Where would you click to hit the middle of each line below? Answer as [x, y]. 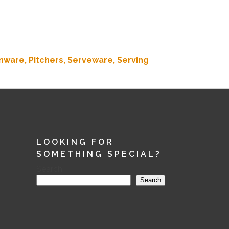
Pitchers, [48, 60]
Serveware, [92, 60]
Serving [133, 60]
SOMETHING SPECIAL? [99, 154]
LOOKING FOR [75, 142]
